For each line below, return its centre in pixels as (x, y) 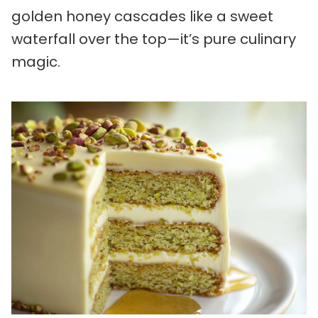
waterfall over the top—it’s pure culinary (154, 39)
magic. (36, 62)
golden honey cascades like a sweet (142, 16)
